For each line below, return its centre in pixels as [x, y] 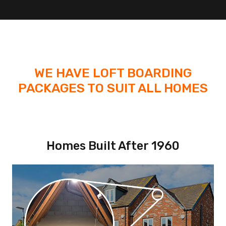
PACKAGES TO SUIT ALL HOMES [113, 88]
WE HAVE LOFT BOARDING [113, 73]
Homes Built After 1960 [113, 146]
